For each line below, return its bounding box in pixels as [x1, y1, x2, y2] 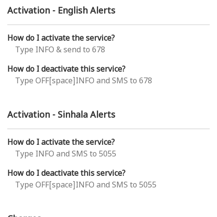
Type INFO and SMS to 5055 [15, 150, 116, 160]
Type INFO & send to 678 [15, 46, 105, 56]
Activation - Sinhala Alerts [7, 110, 115, 122]
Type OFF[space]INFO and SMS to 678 [15, 77, 152, 87]
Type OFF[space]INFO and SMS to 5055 [15, 181, 156, 191]
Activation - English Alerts [7, 6, 115, 17]
